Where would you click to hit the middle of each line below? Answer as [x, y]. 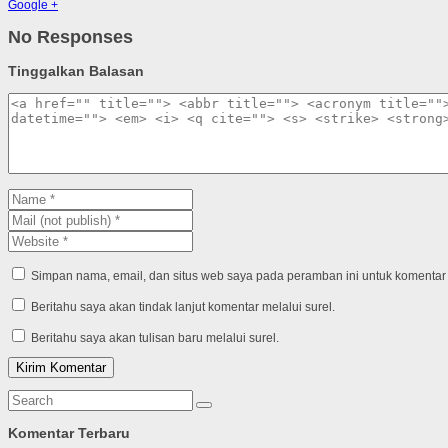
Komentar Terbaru [69, 433]
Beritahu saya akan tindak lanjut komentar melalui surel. [183, 307]
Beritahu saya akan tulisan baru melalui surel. [155, 338]
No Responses [70, 37]
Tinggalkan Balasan [76, 70]
